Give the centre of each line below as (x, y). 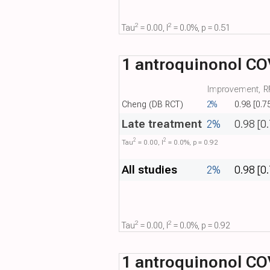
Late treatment (162, 124)
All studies (149, 169)
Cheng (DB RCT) (153, 104)
